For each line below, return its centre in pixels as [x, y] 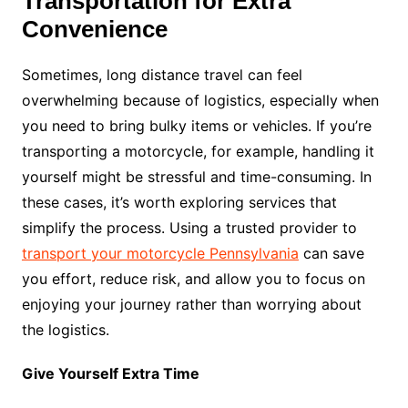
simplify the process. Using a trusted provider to [189, 227]
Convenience [94, 29]
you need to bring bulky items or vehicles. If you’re [196, 125]
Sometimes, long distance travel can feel [162, 74]
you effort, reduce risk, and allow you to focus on [193, 278]
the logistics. [65, 329]
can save [331, 253]
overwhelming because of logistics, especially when [200, 100]
